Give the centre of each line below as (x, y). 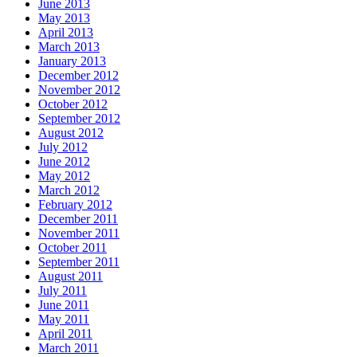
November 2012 (79, 90)
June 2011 (64, 305)
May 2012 (64, 176)
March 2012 (69, 190)
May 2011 (64, 320)
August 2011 (71, 277)
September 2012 (79, 119)
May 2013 (64, 18)
